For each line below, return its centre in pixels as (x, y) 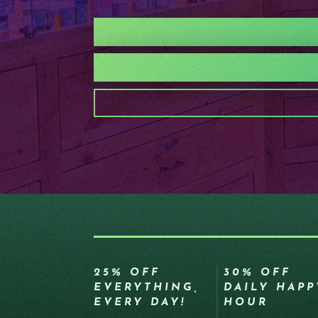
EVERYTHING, (147, 288)
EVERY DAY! (140, 303)
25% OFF (127, 273)
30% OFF (258, 273)
